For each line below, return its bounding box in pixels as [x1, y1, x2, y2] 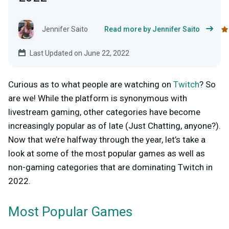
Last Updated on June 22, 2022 [30, 49, 129, 57]
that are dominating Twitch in [98, 162, 213, 172]
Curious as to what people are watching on [8, 79, 173, 89]
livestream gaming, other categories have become [8, 106, 200, 117]
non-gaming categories [8, 162, 98, 172]
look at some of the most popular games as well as [8, 148, 205, 158]
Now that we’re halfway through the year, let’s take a [8, 134, 205, 145]
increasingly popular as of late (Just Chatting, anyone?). [8, 120, 221, 131]
